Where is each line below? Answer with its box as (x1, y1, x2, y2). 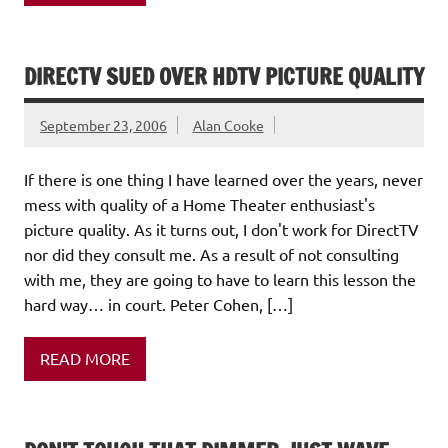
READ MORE (40, 348, 130, 369)
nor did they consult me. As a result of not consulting (24, 243, 399, 264)
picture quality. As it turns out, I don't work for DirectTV (24, 218, 419, 239)
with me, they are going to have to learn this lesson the (24, 268, 416, 289)
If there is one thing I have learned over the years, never (24, 168, 423, 189)
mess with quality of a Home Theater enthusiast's (24, 193, 375, 214)
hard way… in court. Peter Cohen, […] (24, 293, 293, 314)
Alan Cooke (192, 115, 264, 134)
